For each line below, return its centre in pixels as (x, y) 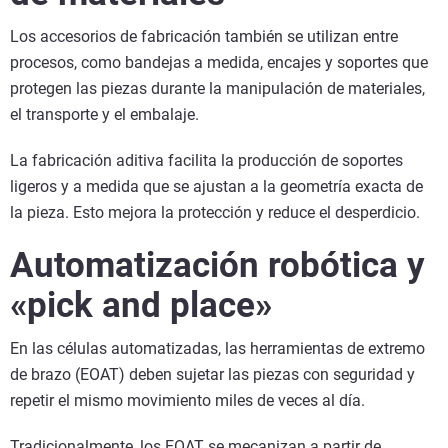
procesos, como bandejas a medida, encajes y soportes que (219, 63)
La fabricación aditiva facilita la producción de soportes (206, 161)
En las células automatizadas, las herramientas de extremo (217, 349)
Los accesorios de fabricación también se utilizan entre (204, 37)
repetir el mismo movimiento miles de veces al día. (187, 401)
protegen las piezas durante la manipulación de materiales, (217, 89)
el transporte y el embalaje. (108, 115)
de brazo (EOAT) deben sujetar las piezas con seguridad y (212, 375)
